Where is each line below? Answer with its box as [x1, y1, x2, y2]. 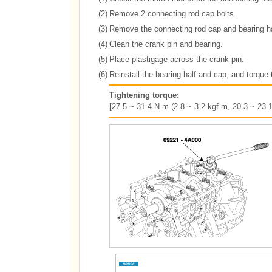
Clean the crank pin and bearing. [109, 39, 223, 49]
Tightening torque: [109, 90, 179, 100]
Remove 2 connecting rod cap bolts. [109, 9, 236, 18]
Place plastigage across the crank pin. [109, 55, 244, 64]
